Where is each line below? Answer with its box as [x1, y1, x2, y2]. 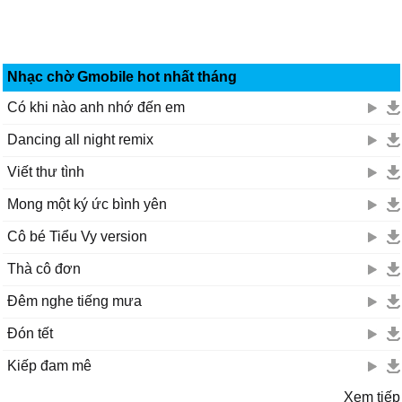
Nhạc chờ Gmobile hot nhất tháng [7, 69, 237, 84]
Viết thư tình [7, 164, 84, 179]
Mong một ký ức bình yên [7, 197, 167, 212]
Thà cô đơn [7, 261, 81, 276]
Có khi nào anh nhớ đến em [7, 100, 185, 115]
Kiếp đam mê [7, 358, 92, 373]
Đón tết [7, 326, 53, 341]
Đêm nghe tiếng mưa [7, 293, 142, 309]
